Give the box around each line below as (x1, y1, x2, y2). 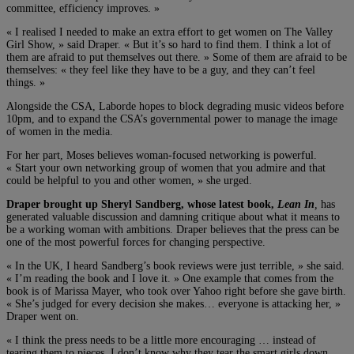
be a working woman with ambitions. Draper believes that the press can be (6, 223, 339, 235)
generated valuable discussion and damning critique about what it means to (6, 210, 340, 223)
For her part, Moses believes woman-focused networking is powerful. (6, 149, 317, 161)
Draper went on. (6, 310, 79, 322)
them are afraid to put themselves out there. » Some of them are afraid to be (6, 51, 347, 63)
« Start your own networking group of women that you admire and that (6, 161, 326, 174)
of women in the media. (6, 125, 113, 137)
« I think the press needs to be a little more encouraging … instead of (6, 333, 316, 346)
